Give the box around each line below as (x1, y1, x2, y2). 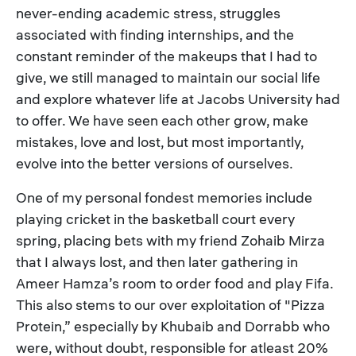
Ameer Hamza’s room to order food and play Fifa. (16, 274, 333, 292)
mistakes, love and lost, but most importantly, (16, 133, 304, 151)
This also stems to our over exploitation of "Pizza (16, 296, 325, 314)
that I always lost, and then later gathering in (16, 253, 298, 271)
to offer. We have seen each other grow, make (16, 111, 308, 130)
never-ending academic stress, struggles (16, 4, 281, 22)
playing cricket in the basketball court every (16, 210, 295, 228)
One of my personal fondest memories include (16, 188, 312, 207)
